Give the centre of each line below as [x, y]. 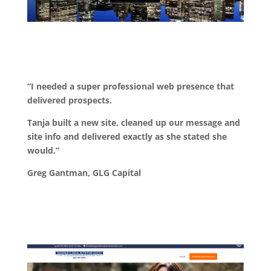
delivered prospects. [69, 100]
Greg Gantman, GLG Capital [84, 172]
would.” [43, 150]
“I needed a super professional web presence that [130, 86]
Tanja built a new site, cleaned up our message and [133, 122]
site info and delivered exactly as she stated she [127, 136]
